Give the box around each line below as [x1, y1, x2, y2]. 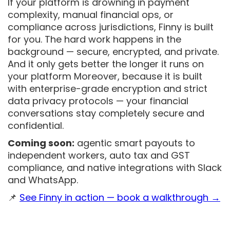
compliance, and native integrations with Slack [8, 161, 222, 174]
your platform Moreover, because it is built [8, 70, 202, 83]
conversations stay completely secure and [8, 107, 204, 120]
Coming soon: [8, 137, 74, 149]
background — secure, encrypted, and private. [8, 45, 219, 58]
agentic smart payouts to [74, 137, 195, 149]
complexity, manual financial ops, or [8, 8, 174, 21]
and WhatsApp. [8, 174, 78, 186]
